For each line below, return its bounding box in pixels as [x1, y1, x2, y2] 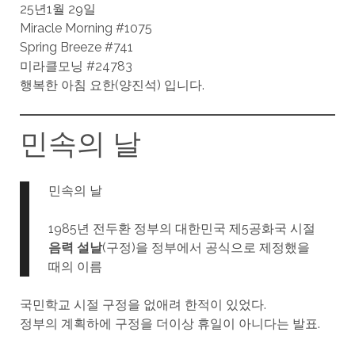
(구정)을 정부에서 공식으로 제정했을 [101, 240, 310, 256]
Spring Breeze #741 [19, 40, 133, 55]
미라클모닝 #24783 [19, 59, 132, 74]
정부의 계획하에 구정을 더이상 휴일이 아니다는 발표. [19, 316, 320, 332]
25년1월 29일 [19, 2, 96, 17]
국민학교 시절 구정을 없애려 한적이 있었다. [19, 297, 266, 313]
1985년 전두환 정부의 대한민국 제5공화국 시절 [48, 221, 315, 237]
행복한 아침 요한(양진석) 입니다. [19, 78, 204, 93]
